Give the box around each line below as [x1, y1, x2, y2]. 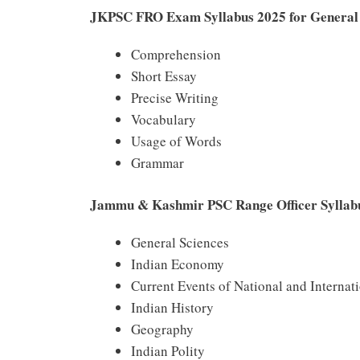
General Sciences [131, 233, 229, 252]
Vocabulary [131, 109, 196, 129]
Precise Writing [131, 88, 219, 107]
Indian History [131, 298, 214, 317]
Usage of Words [131, 131, 222, 150]
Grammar [131, 153, 184, 172]
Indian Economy [131, 255, 224, 274]
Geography [131, 320, 194, 339]
